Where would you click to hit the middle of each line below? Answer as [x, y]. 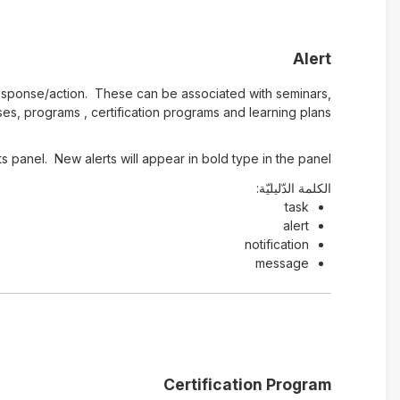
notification [276, 244]
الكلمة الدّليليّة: [293, 188]
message [282, 263]
